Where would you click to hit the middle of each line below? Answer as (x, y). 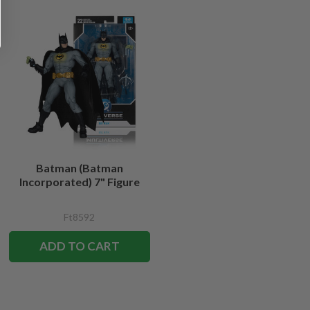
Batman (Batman (79, 167)
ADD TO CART (79, 246)
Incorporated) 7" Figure (79, 181)
